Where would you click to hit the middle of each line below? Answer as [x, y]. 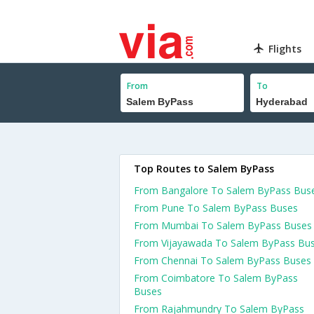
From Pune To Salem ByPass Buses [216, 208]
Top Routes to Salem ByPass [204, 169]
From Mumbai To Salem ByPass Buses [223, 225]
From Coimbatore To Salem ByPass [216, 278]
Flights [285, 49]
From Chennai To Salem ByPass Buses [223, 260]
